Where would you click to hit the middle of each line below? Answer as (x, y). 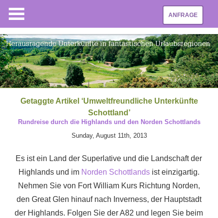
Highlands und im (50, 172)
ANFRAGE (183, 15)
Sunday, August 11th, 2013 (109, 135)
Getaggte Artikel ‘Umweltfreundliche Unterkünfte (109, 101)
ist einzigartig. (174, 172)
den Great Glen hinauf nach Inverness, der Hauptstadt (109, 199)
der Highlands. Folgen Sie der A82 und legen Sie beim (109, 213)
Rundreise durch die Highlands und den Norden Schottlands (109, 122)
